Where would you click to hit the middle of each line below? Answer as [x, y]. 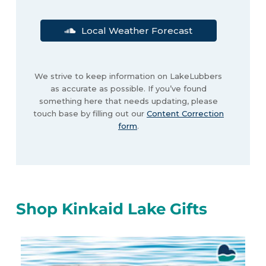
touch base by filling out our [90, 114]
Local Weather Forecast [137, 30]
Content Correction [185, 114]
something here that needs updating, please [128, 101]
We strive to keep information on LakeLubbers [129, 76]
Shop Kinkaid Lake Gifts [111, 209]
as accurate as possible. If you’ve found [128, 89]
